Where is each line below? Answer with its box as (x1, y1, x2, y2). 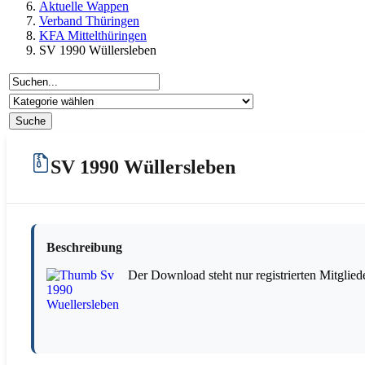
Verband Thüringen (39, 13, 139, 28)
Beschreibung (46, 240, 122, 254)
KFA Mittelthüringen (39, 28, 147, 42)
